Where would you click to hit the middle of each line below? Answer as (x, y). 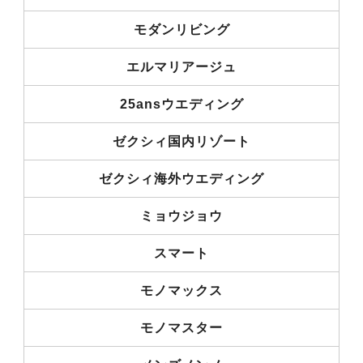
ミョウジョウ (181, 216)
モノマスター (181, 327)
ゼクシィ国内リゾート (181, 141)
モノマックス (181, 290)
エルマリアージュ (181, 66)
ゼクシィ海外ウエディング (181, 178)
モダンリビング (181, 29)
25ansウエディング (181, 104)
